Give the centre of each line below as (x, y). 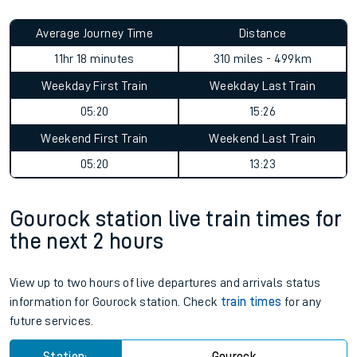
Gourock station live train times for (176, 219)
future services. (52, 321)
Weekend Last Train (263, 139)
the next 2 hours (87, 241)
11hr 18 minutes (94, 59)
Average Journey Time (94, 33)
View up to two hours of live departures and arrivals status (165, 283)
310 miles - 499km (263, 59)
